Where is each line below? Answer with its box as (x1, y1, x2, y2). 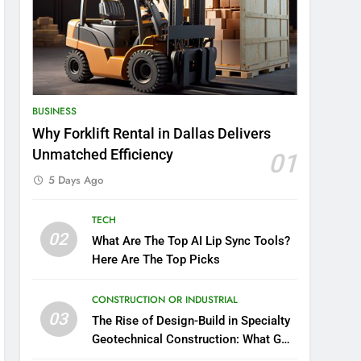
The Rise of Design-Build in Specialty (92, 313, 291, 329)
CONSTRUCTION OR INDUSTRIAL (92, 293, 239, 308)
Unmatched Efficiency (32, 147, 174, 164)
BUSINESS (32, 104, 77, 119)
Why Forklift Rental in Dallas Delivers (32, 126, 272, 143)
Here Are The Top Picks (92, 252, 221, 268)
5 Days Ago (48, 172, 104, 189)
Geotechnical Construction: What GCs (92, 332, 297, 347)
